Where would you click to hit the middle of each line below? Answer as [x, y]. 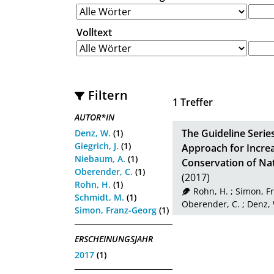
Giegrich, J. [97, 146]
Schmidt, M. [99, 197]
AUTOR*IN [94, 117]
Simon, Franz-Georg [116, 210]
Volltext [94, 33]
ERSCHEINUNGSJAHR [114, 239]
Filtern [108, 95]
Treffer [195, 102]
